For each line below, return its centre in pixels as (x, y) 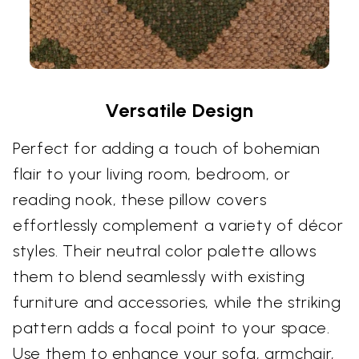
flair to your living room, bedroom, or (152, 174)
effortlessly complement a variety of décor (178, 226)
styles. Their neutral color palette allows (165, 251)
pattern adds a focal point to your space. (171, 328)
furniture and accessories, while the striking (177, 303)
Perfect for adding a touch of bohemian (167, 149)
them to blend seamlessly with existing (159, 277)
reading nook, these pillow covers (140, 200)
